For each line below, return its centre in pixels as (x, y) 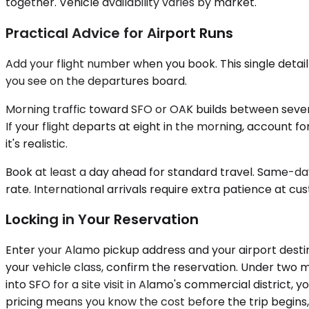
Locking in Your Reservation (102, 220)
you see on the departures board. (96, 81)
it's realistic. (37, 143)
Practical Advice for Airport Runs (119, 33)
